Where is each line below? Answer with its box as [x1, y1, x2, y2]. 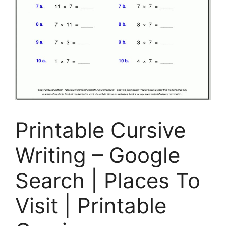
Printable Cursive [15, 117, 186, 143]
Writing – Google [15, 142, 180, 168]
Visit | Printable [15, 192, 166, 218]
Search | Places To [15, 167, 200, 193]
